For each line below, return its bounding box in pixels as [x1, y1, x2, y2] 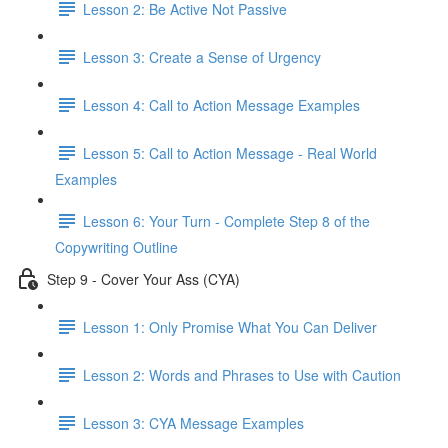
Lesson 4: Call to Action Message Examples [83, 94, 360, 115]
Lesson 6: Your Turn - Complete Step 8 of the [83, 210, 370, 231]
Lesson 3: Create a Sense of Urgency [83, 46, 321, 67]
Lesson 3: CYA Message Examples [83, 412, 304, 433]
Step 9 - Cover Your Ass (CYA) [47, 268, 240, 289]
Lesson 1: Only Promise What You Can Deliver [83, 316, 377, 337]
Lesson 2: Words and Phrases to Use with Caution [83, 364, 401, 385]
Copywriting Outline [55, 237, 178, 257]
